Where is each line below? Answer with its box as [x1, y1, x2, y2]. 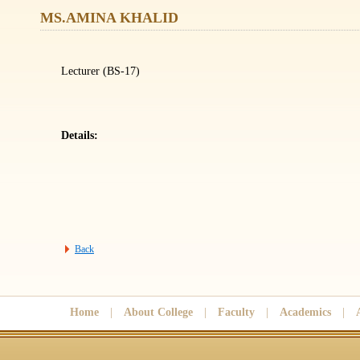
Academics [280, 306, 331, 318]
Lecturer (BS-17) [61, 65, 140, 77]
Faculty [218, 306, 255, 318]
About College [124, 306, 193, 318]
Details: [61, 129, 98, 141]
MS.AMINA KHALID [39, 10, 178, 26]
